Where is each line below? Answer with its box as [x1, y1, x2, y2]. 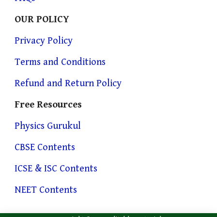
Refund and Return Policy [15, 77, 122, 89]
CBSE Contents [15, 141, 75, 153]
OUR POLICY [15, 14, 69, 25]
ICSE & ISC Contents [15, 163, 97, 174]
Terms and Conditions [15, 56, 106, 68]
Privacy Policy [15, 35, 73, 46]
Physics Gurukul [15, 120, 81, 132]
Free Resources [15, 99, 82, 110]
